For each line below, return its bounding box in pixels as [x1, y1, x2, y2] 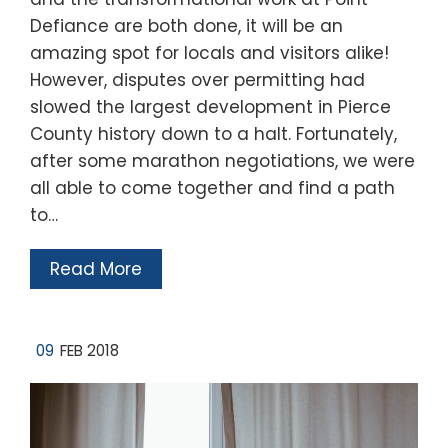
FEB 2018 [60, 340, 119, 361]
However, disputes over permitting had [30, 68, 365, 92]
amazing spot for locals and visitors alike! [30, 41, 389, 65]
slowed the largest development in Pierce [30, 95, 391, 119]
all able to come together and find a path [30, 176, 395, 200]
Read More [50, 257, 142, 281]
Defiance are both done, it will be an [30, 14, 343, 38]
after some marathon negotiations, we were [30, 149, 415, 173]
